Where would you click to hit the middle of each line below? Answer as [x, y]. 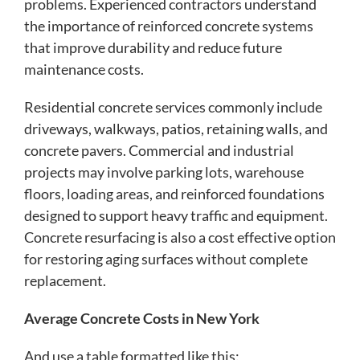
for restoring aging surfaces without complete [166, 258]
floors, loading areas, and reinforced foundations [174, 193]
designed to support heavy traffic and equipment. [176, 215]
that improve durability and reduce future [153, 47]
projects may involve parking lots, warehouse [164, 172]
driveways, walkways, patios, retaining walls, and [176, 128]
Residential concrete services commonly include [173, 106]
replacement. [65, 280]
